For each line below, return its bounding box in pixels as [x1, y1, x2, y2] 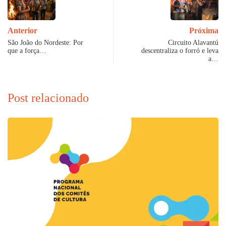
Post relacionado [8, 91, 89, 104]
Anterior [8, 26, 37, 35]
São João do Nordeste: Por [8, 38, 83, 46]
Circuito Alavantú [168, 38, 218, 46]
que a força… [8, 46, 46, 54]
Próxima [189, 26, 218, 35]
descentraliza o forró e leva [141, 46, 218, 54]
